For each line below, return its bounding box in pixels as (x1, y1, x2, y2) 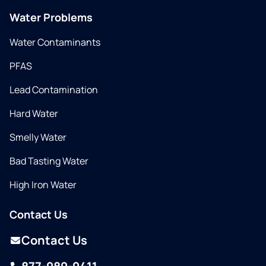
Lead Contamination (9, 83, 98, 97)
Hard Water (9, 107, 58, 121)
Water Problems (9, 10, 93, 25)
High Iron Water (9, 178, 77, 192)
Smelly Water (9, 131, 66, 144)
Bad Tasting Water (9, 154, 88, 168)
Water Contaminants (9, 36, 100, 49)
